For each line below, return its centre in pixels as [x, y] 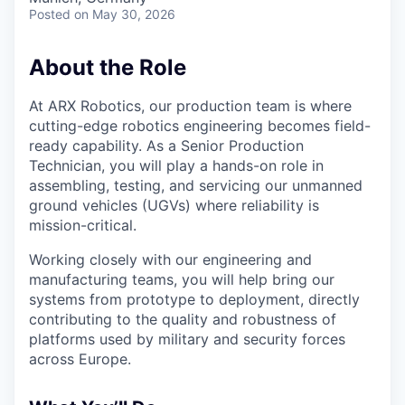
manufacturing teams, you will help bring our [182, 279]
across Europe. [80, 359]
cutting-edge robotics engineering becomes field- [200, 126]
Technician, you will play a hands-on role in [176, 165]
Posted [50, 14]
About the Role [108, 68]
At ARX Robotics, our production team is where [190, 106]
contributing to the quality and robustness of [183, 319]
